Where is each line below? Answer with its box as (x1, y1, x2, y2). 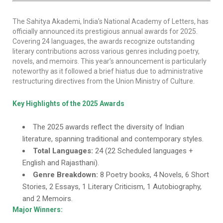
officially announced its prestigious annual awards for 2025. (12, 27, 198, 35)
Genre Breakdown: (33, 170, 98, 179)
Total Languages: (33, 146, 93, 155)
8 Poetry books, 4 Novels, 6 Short (98, 170, 209, 179)
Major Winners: (12, 206, 63, 214)
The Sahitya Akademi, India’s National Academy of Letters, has (12, 17, 209, 25)
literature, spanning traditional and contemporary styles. (22, 134, 204, 143)
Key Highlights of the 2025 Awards (12, 100, 124, 108)
